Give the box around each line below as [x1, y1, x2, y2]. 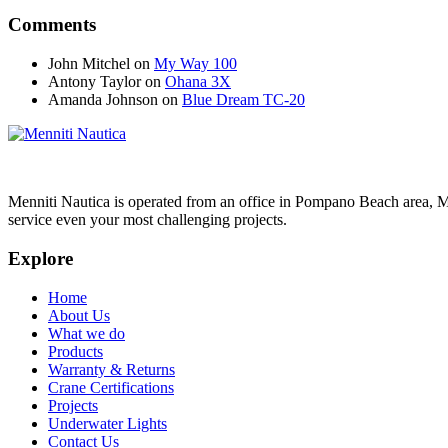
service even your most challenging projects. [8, 211, 287, 229]
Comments [8, 14, 96, 36]
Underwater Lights [48, 414, 167, 432]
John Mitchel [48, 55, 130, 73]
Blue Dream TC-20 [182, 91, 305, 109]
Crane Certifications [48, 378, 174, 396]
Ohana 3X [165, 73, 231, 91]
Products [48, 342, 103, 360]
